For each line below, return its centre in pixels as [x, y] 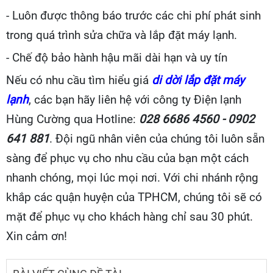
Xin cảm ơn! [37, 236]
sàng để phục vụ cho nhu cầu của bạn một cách [127, 158]
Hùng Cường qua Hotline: [73, 119]
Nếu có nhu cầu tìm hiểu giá [79, 80]
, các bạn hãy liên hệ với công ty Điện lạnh [135, 99]
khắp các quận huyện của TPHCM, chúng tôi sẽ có [134, 197]
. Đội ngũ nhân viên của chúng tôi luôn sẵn [157, 138]
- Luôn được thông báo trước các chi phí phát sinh [133, 15]
